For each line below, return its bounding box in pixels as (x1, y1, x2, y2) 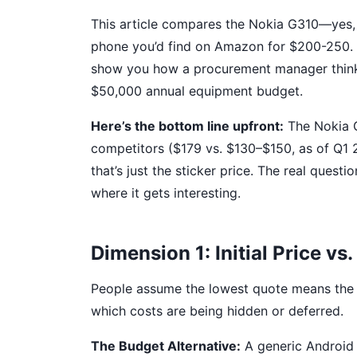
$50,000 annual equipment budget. (91, 83, 303, 99)
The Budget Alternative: (91, 338, 241, 354)
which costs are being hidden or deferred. (91, 303, 343, 319)
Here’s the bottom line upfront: (91, 118, 284, 134)
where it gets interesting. (91, 185, 241, 201)
